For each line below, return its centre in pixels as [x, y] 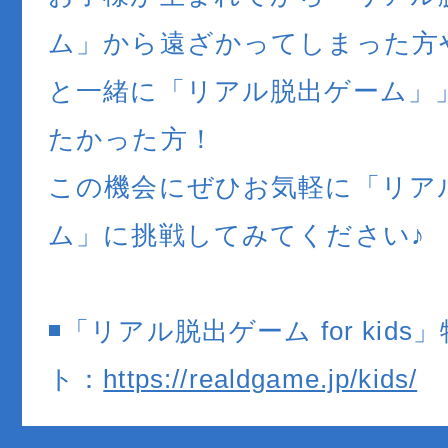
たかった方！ [131, 139]
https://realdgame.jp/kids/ [260, 379]
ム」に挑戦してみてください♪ [237, 235]
